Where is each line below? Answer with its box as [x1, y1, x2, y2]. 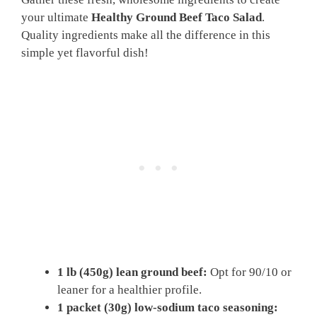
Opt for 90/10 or [207, 265, 292, 279]
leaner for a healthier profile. [57, 283, 202, 297]
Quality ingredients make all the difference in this [21, 28, 270, 42]
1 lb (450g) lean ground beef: [57, 265, 207, 279]
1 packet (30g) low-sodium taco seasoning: [57, 301, 278, 315]
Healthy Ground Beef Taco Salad [91, 10, 262, 24]
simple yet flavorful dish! [21, 45, 149, 59]
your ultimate [21, 10, 91, 24]
